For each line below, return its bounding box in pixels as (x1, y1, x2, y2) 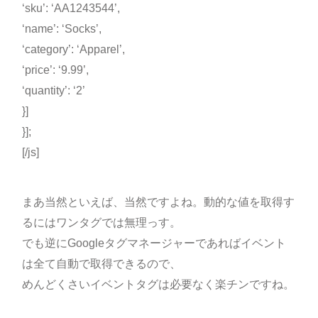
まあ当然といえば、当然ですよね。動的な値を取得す (21, 195, 295, 209)
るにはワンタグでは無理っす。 (21, 216, 181, 229)
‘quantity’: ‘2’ (21, 83, 85, 97)
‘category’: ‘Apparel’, (21, 42, 125, 55)
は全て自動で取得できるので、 (21, 257, 181, 270)
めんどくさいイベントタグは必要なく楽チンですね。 (21, 278, 295, 291)
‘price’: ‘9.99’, (21, 62, 89, 76)
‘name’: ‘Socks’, (21, 21, 102, 35)
